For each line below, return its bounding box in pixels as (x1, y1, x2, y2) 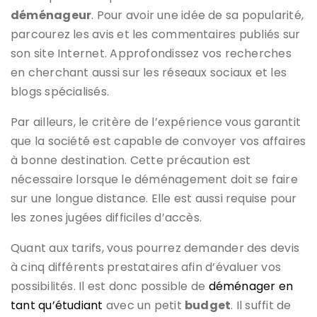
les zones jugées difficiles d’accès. (11, 209, 202, 226)
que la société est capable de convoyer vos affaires (11, 132, 306, 149)
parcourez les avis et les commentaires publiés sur (11, 25, 301, 42)
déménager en (208, 277, 294, 294)
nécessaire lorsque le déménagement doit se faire (11, 171, 298, 188)
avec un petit (103, 296, 185, 313)
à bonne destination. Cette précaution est (11, 151, 251, 168)
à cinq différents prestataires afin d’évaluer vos (11, 258, 282, 275)
